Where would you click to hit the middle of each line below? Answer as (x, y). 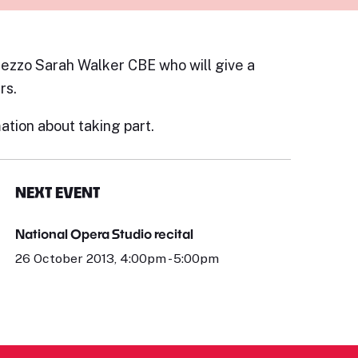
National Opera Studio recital (105, 234)
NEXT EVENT (58, 193)
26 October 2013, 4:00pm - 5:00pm (117, 259)
